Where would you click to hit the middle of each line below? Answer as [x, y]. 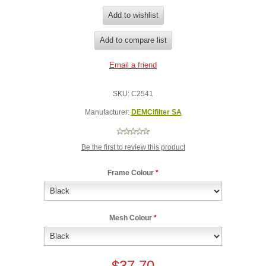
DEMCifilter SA [156, 112]
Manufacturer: [107, 112]
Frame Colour [132, 172]
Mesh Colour [132, 218]
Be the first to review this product [133, 147]
